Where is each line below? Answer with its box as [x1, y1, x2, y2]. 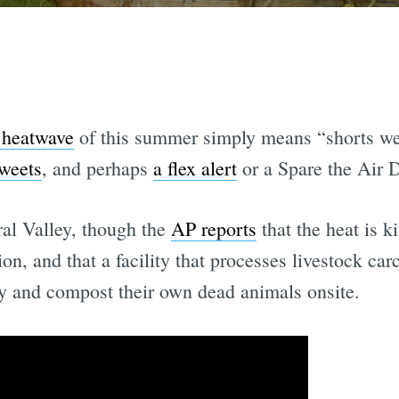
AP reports [170, 216, 256, 242]
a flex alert [152, 155, 237, 182]
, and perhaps [41, 155, 153, 182]
